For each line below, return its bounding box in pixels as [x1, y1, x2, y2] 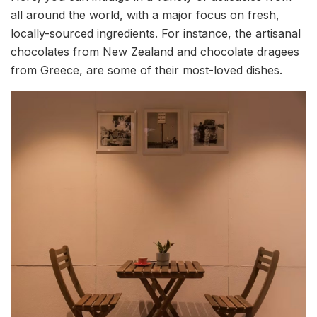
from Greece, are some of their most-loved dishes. [11, 62, 282, 77]
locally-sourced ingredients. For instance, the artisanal [11, 25, 301, 40]
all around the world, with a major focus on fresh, [11, 7, 279, 22]
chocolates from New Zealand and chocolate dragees [11, 44, 299, 59]
